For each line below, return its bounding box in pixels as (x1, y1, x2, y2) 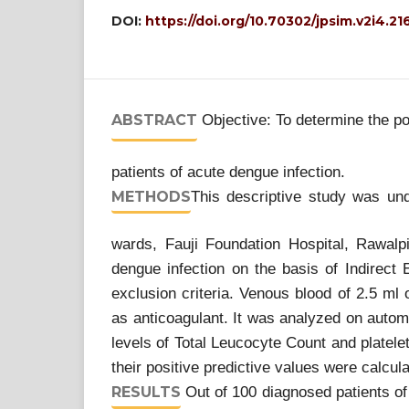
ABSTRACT (111, 111, 197, 129)
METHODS (111, 188, 191, 205)
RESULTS (111, 383, 181, 401)
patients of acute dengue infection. (111, 163, 345, 181)
